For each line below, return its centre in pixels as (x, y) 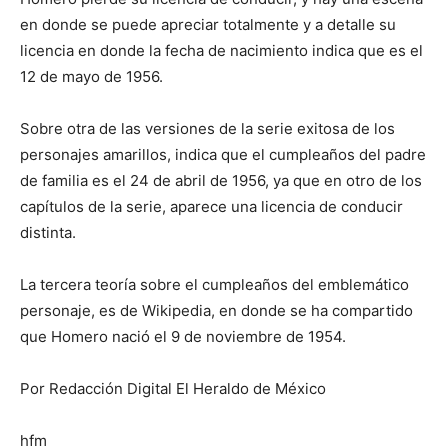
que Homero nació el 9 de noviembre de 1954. (183, 336)
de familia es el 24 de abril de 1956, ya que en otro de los (221, 180)
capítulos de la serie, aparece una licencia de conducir (211, 206)
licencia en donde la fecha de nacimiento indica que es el (221, 50)
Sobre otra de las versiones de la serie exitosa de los (207, 128)
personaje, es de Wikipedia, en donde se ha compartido (216, 310)
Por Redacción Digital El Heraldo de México (173, 388)
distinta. (48, 232)
